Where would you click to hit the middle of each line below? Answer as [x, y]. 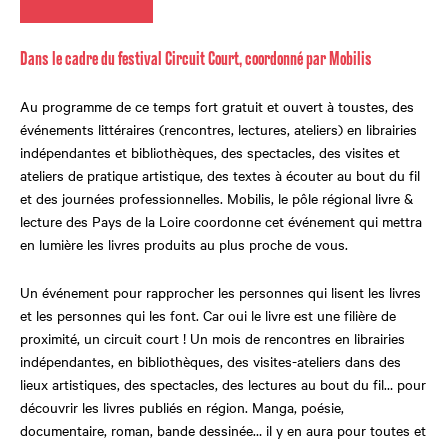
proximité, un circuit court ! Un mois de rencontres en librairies [212, 338]
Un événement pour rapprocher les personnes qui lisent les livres [220, 292]
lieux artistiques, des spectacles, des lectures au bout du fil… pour [223, 384]
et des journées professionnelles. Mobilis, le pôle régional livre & [216, 198]
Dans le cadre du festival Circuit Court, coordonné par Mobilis [196, 59]
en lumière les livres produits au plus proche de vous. [186, 244]
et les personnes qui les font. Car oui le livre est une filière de [208, 315]
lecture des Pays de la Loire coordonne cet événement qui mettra [221, 221]
